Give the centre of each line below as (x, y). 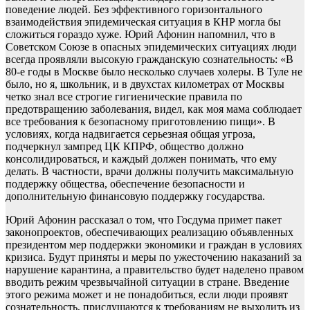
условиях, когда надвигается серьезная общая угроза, (130, 134)
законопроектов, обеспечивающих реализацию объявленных (149, 232)
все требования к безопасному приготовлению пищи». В (140, 122)
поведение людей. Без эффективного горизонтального (134, 10)
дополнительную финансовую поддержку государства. (135, 197)
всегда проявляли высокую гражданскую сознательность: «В (149, 60)
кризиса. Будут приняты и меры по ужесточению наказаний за (154, 257)
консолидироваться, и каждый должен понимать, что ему (141, 159)
